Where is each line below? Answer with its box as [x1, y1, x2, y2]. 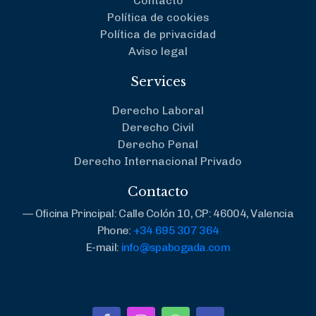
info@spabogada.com [121, 241, 230, 255]
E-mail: [86, 241, 121, 255]
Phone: [97, 224, 133, 238]
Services [130, 74, 186, 90]
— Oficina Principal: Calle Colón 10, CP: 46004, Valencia [23, 207, 293, 221]
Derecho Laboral [112, 104, 204, 118]
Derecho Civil [122, 121, 194, 135]
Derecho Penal [118, 138, 198, 152]
